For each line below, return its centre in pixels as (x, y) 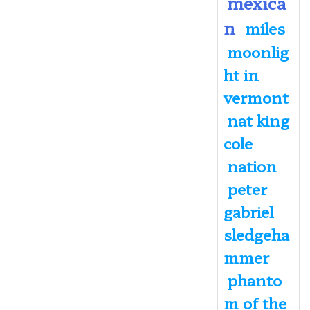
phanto (254, 279)
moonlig (257, 51)
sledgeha (256, 234)
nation (252, 165)
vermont (256, 97)
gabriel (248, 211)
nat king (258, 119)
